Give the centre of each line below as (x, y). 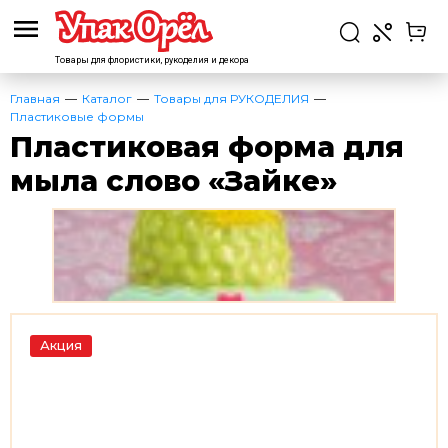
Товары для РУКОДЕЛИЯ (231, 98)
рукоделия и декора (205, 60)
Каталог (107, 98)
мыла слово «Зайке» (173, 180)
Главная (35, 98)
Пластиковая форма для (207, 146)
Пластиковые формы (77, 116)
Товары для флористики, (108, 60)
